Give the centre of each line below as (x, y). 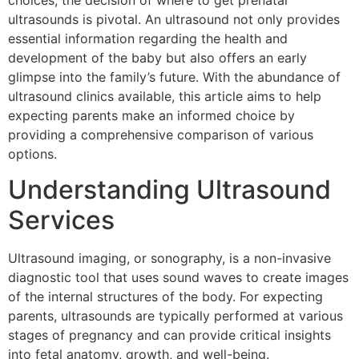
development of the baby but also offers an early (157, 58)
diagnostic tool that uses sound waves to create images (178, 278)
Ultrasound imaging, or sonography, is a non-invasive (169, 258)
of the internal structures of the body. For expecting (165, 297)
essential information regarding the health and (148, 38)
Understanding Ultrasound (169, 190)
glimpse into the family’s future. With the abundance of (174, 77)
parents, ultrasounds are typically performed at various (175, 316)
